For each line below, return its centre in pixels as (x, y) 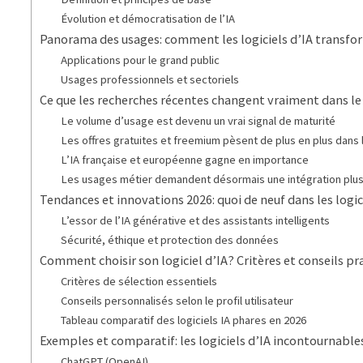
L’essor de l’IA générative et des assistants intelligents (196, 221)
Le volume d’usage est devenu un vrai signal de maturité (199, 121)
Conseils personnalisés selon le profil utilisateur (177, 301)
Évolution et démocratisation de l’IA (148, 19)
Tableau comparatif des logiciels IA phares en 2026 (184, 320)
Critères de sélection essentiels (139, 282)
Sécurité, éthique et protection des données (170, 240)
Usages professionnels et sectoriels (150, 80)
